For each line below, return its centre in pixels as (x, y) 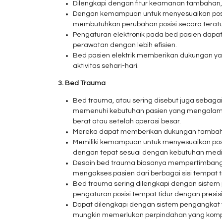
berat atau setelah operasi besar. (127, 121)
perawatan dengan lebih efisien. (125, 45)
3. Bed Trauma (82, 83)
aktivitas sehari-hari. (106, 66)
